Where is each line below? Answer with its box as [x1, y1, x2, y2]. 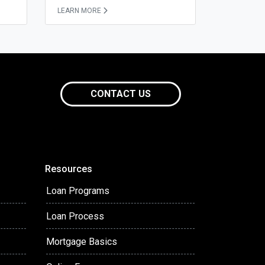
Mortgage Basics [46, 236, 117, 248]
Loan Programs [46, 185, 109, 197]
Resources [45, 163, 92, 175]
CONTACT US [90, 88, 151, 100]
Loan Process [46, 211, 104, 222]
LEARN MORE [57, 7, 101, 15]
